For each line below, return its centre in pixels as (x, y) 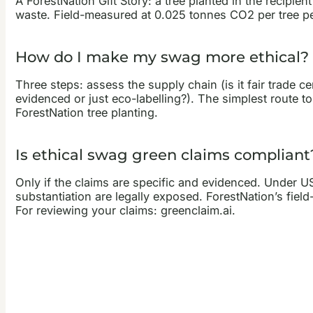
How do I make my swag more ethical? (162, 56)
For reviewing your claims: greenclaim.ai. (125, 211)
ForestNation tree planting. (86, 113)
